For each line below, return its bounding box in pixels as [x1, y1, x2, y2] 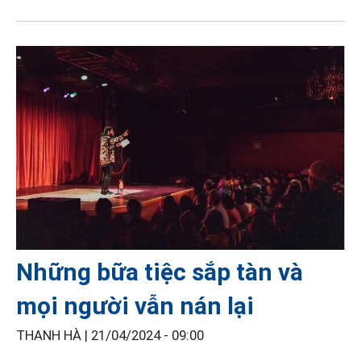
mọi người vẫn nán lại [16, 292, 254, 321]
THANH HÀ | [16, 328, 91, 344]
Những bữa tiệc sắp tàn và [16, 258, 303, 287]
